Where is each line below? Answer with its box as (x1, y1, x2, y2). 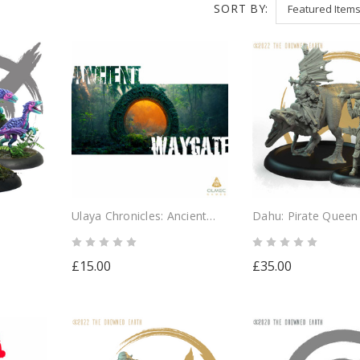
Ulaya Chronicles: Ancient (72, 207, 207, 223)
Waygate (72, 223, 119, 239)
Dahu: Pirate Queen (252, 207, 358, 223)
